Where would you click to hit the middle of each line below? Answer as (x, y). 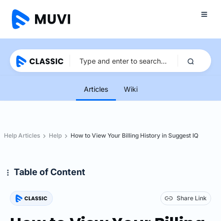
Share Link (192, 198)
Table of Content (50, 172)
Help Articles (22, 135)
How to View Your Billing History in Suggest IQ (134, 135)
